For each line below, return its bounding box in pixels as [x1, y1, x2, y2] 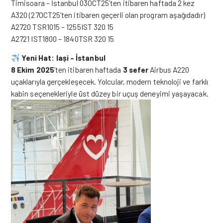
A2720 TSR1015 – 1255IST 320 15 [11, 22, 114, 31]
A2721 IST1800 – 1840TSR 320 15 [11, 34, 114, 43]
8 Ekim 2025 [11, 65, 54, 74]
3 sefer [122, 65, 149, 74]
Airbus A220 [148, 65, 190, 74]
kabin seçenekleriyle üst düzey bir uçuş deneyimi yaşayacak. [11, 89, 209, 98]
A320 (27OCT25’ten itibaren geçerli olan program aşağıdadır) [11, 10, 205, 19]
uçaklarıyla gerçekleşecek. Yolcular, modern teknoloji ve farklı [11, 77, 209, 86]
